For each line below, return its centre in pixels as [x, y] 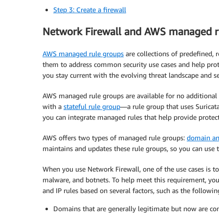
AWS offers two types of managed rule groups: [115, 137]
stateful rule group [92, 106]
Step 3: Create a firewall [90, 9]
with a [53, 106]
